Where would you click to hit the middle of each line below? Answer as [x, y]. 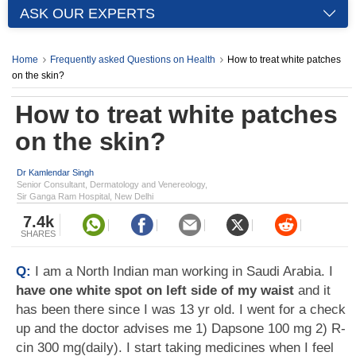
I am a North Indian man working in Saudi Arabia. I [184, 271]
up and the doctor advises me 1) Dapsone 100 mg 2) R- [181, 329]
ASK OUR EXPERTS [87, 14]
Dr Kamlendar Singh [55, 172]
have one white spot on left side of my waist [155, 290]
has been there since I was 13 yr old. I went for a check [181, 310]
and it [312, 290]
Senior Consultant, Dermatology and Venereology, [112, 184]
